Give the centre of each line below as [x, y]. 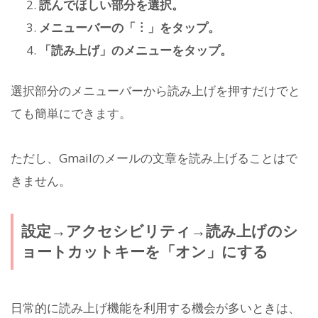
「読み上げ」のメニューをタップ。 [136, 50]
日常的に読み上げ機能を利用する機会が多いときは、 [155, 307]
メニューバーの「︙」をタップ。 [130, 28]
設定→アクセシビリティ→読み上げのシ [159, 231]
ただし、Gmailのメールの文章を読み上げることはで [154, 158]
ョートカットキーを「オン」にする [144, 252]
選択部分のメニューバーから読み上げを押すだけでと [155, 91]
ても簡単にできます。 [71, 114]
